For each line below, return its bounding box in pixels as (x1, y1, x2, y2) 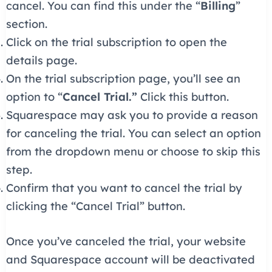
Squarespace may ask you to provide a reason (5, 108, 258, 123)
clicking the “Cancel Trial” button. (5, 199, 185, 214)
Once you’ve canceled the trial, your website (5, 234, 246, 248)
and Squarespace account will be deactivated (5, 252, 255, 267)
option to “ (5, 90, 63, 104)
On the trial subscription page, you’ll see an (5, 72, 240, 86)
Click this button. (137, 90, 229, 104)
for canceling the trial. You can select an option (5, 126, 261, 141)
